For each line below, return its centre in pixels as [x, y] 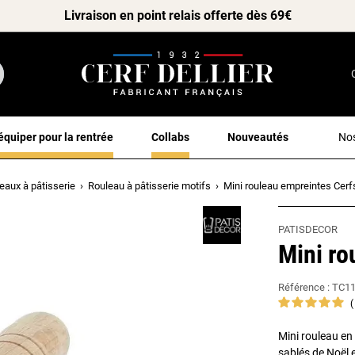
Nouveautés [258, 137]
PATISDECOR [308, 229]
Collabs [170, 137]
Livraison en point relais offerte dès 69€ [177, 15]
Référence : [305, 287]
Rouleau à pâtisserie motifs [149, 185]
